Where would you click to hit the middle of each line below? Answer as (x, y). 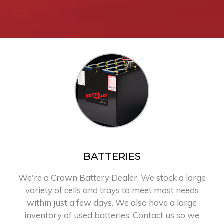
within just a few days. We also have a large (112, 202)
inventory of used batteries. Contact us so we (112, 215)
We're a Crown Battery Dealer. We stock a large (112, 177)
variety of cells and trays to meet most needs (112, 190)
